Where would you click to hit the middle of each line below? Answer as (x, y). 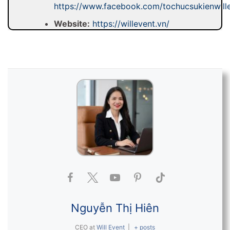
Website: (72, 24)
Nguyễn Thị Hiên (115, 208)
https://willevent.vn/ (131, 24)
